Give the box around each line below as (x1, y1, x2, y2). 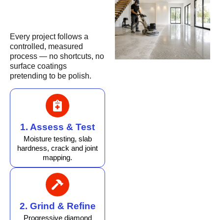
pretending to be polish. (10, 72, 91, 81)
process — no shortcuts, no (10, 52, 104, 61)
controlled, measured (10, 42, 83, 51)
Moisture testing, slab (23, 134, 92, 143)
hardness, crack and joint (17, 143, 98, 152)
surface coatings (10, 62, 67, 71)
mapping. (43, 153, 72, 162)
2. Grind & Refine (19, 200, 96, 211)
